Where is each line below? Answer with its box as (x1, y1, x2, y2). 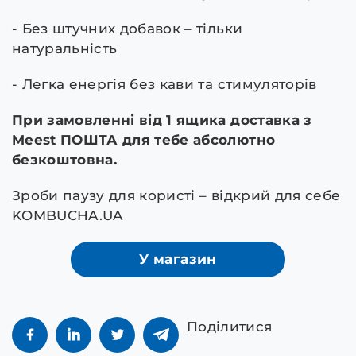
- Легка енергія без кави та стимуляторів (12, 75, 317, 92)
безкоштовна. (12, 151, 118, 168)
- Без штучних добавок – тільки (12, 20, 243, 37)
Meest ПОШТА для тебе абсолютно (12, 131, 276, 148)
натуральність (12, 40, 118, 56)
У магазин (139, 250, 217, 267)
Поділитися (187, 318, 273, 335)
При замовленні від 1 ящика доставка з (12, 111, 312, 128)
